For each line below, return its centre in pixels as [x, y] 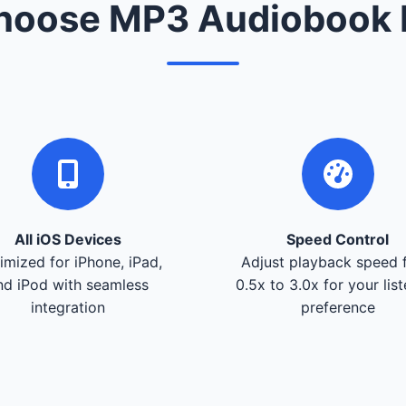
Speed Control [338, 239]
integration [68, 307]
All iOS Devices [68, 239]
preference [338, 307]
